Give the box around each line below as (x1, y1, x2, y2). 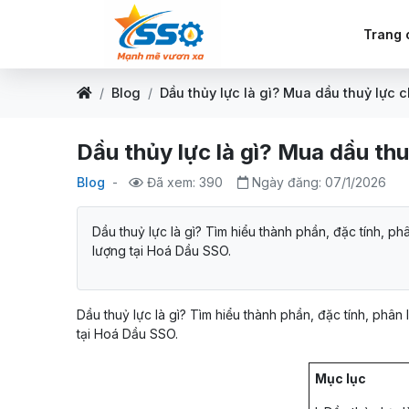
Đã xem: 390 (143, 174, 223, 190)
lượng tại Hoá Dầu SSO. (92, 243, 231, 258)
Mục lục (315, 371, 366, 386)
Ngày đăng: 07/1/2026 (248, 174, 386, 190)
